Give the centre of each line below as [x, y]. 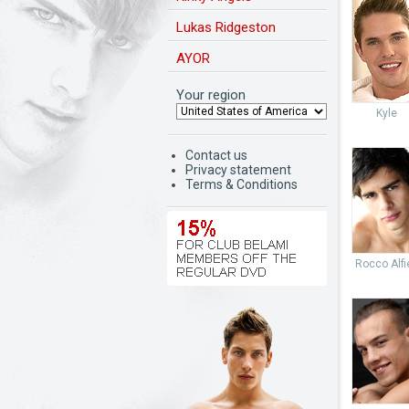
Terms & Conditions [241, 184]
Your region [211, 95]
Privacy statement [238, 170]
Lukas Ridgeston [226, 27]
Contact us [216, 155]
